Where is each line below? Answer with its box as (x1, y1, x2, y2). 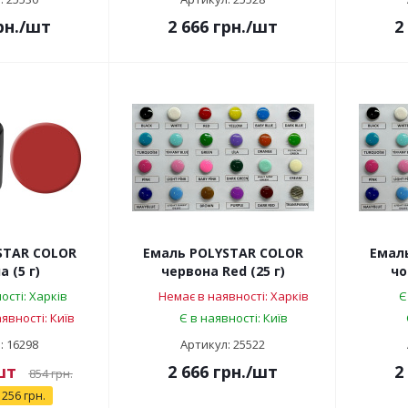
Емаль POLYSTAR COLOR (142, 244, 303, 262)
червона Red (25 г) (160, 262, 285, 280)
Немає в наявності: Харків (158, 288, 309, 305)
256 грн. (2, 388, 46, 404)
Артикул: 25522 (180, 336, 265, 353)
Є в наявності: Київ (178, 310, 288, 327)
